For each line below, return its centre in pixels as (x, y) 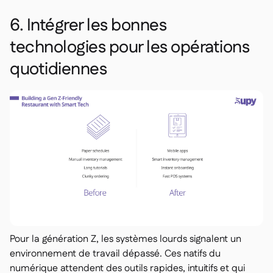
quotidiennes (58, 70)
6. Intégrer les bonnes (88, 26)
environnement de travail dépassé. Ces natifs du (115, 253)
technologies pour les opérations (129, 48)
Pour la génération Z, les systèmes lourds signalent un (126, 239)
